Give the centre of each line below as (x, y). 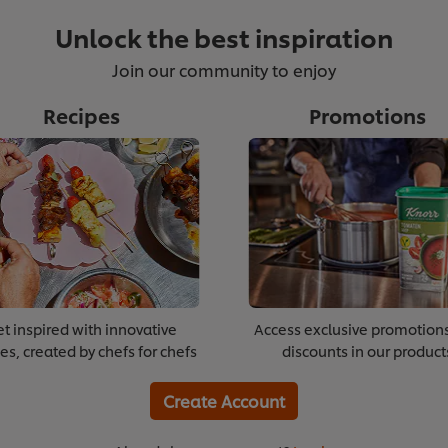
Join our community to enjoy (224, 70)
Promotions (367, 115)
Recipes (81, 115)
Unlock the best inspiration (224, 37)
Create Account (224, 401)
